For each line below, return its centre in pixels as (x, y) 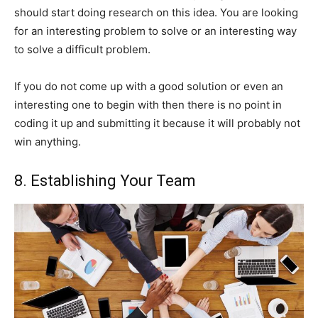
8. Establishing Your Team (105, 180)
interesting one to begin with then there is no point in (148, 104)
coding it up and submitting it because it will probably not (157, 123)
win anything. (48, 141)
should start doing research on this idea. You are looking (156, 12)
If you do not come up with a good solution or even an (149, 86)
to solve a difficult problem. (82, 49)
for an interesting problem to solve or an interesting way (155, 31)
